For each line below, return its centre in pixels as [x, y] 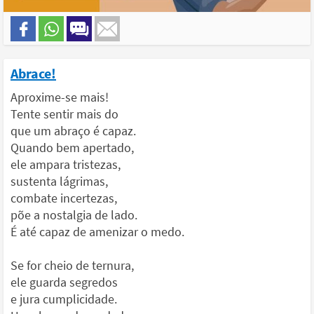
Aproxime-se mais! [60, 97]
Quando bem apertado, [72, 147]
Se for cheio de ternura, [72, 265]
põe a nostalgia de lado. [74, 214]
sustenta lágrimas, [59, 181]
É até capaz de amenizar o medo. [97, 231]
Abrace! [33, 73]
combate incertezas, [64, 198]
